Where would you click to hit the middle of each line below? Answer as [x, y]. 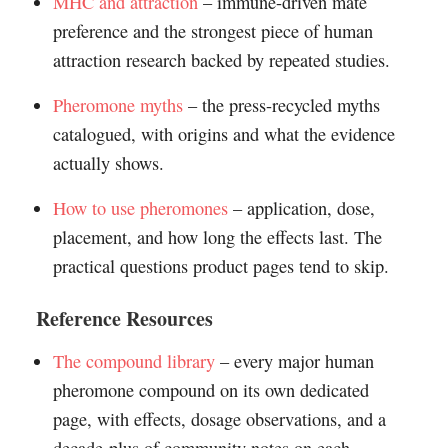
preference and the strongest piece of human [212, 31]
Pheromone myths [117, 105]
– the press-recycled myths [281, 105]
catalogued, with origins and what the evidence [223, 134]
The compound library [133, 361]
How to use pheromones [140, 208]
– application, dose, [301, 208]
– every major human [294, 361]
